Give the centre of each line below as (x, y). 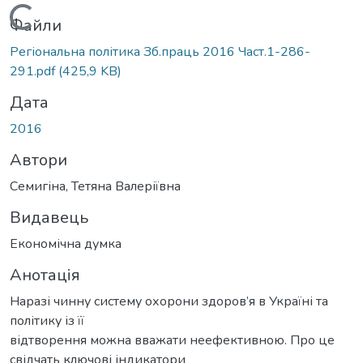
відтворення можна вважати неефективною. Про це (172, 340)
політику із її (47, 320)
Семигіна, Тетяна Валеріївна (95, 186)
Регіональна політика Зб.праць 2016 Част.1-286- (160, 51)
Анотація (45, 275)
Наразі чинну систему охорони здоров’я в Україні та (169, 301)
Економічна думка (66, 243)
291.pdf (34, 71)
